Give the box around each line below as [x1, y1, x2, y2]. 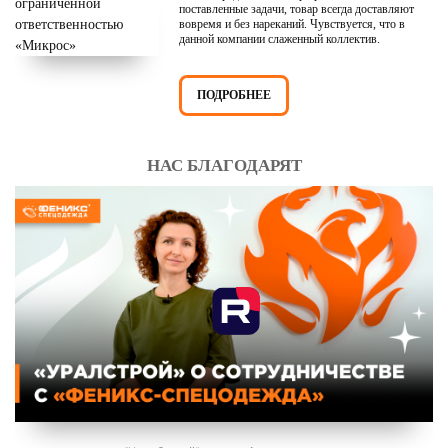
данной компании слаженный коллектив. [179, 32, 380, 47]
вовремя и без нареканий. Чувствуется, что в [179, 17, 405, 32]
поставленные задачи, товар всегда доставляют [179, 2, 414, 17]
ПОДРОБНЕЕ [197, 88, 271, 103]
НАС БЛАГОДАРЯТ [146, 156, 302, 176]
